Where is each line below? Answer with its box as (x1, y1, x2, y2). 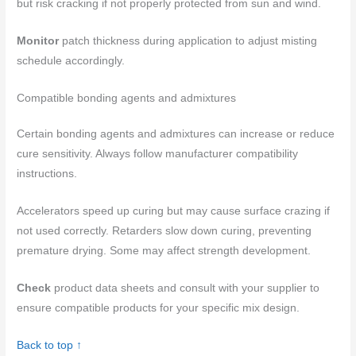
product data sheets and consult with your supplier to (51, 281, 320, 294)
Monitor (17, 35, 60, 47)
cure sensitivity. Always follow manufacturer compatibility (17, 147, 299, 160)
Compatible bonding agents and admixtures (17, 91, 237, 104)
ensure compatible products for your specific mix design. (17, 301, 300, 314)
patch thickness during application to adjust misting (59, 35, 318, 47)
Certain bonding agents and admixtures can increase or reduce (17, 127, 335, 140)
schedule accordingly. (17, 55, 126, 67)
